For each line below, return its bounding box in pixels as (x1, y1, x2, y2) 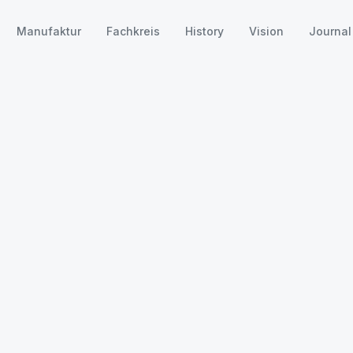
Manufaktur (16, 24, 81, 38)
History (184, 24, 224, 38)
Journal (308, 24, 351, 38)
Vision (248, 24, 284, 38)
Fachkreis (106, 24, 160, 38)
